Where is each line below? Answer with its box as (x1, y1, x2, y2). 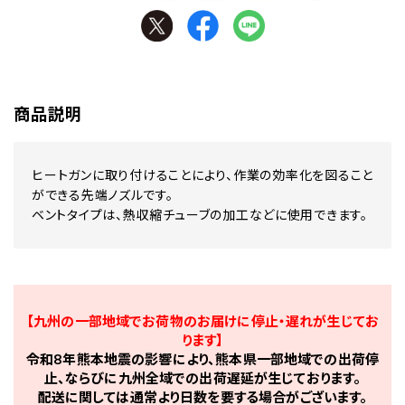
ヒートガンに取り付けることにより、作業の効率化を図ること (32, 167, 373, 184)
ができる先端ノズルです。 (32, 187, 174, 203)
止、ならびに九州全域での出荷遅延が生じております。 (43, 370, 362, 388)
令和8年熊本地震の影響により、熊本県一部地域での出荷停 (25, 351, 380, 369)
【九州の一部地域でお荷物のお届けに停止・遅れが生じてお (25, 313, 380, 331)
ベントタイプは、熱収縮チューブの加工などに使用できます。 (32, 207, 368, 223)
